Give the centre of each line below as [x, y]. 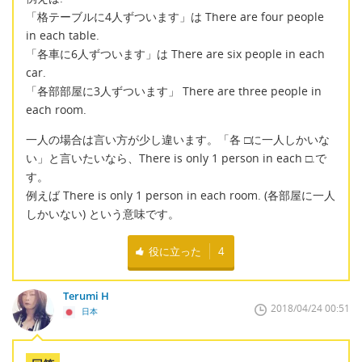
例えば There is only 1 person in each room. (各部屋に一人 [181, 196]
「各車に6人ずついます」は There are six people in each [175, 53]
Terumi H [86, 295]
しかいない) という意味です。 [103, 214]
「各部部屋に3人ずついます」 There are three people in [174, 90]
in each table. [63, 35]
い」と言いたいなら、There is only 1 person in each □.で [176, 158]
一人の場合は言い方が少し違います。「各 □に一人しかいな [178, 140]
